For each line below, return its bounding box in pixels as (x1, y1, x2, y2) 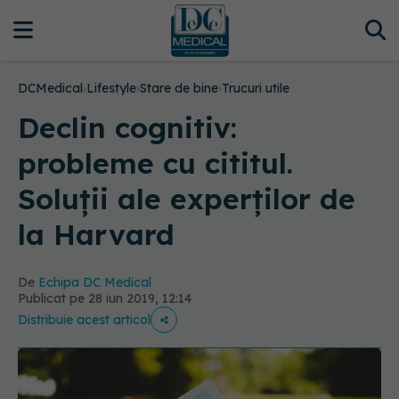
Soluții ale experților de (18, 181, 355, 216)
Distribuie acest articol (18, 312, 151, 328)
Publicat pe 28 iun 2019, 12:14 (18, 290, 191, 306)
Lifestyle (86, 80, 136, 96)
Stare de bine (140, 80, 218, 96)
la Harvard (18, 216, 175, 252)
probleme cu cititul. (18, 145, 293, 181)
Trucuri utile (222, 80, 289, 96)
